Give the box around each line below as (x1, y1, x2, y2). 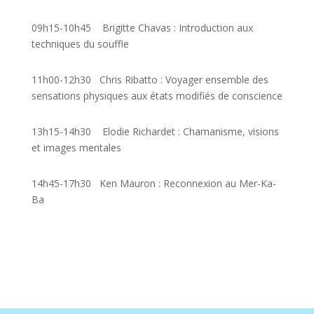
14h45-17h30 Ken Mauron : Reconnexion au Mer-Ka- (31, 177, 276, 190)
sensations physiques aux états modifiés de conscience (31, 89, 282, 102)
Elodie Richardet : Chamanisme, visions (93, 125, 279, 138)
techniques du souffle (31, 37, 129, 50)
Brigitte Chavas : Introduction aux (102, 21, 253, 34)
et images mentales (31, 141, 121, 154)
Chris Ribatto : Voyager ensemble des (93, 73, 268, 86)
